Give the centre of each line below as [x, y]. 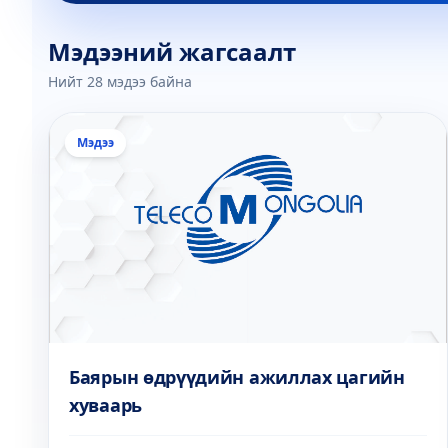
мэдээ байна [147, 81]
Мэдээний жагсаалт [172, 51]
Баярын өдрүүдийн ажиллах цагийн [237, 377]
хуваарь [105, 405]
